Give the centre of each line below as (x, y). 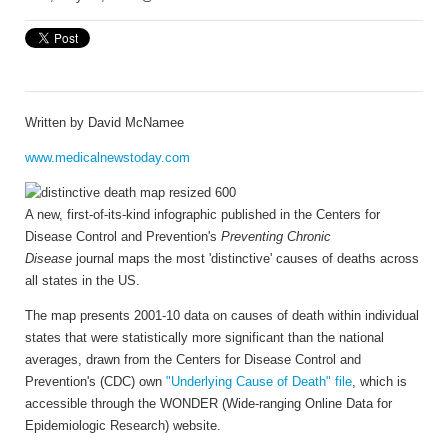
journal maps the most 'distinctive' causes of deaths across (245, 258)
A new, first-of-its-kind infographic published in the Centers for (202, 214)
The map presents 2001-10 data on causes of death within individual (222, 315)
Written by (54, 122)
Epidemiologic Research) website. (123, 425)
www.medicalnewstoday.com (107, 157)
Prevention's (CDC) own (95, 381)
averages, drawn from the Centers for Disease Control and (193, 359)
